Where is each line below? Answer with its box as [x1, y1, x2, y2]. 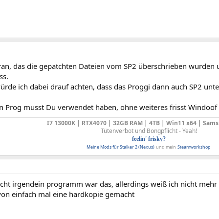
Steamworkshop [177, 143, 211, 150]
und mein [156, 143, 176, 150]
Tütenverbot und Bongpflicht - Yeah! [100, 126, 197, 135]
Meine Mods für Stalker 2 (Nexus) [87, 143, 154, 150]
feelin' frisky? [131, 135, 166, 142]
